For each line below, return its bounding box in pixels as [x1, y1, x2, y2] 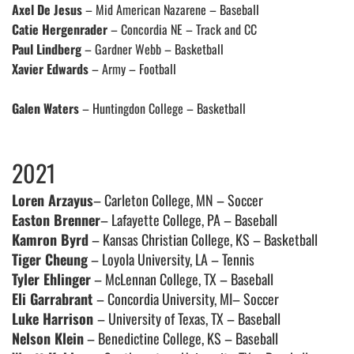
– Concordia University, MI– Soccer [96, 288, 279, 310]
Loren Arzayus [12, 190, 93, 211]
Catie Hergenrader [12, 20, 107, 40]
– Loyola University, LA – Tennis [88, 249, 254, 270]
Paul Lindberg [12, 40, 85, 59]
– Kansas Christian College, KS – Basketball [88, 229, 318, 250]
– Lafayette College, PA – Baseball [100, 209, 277, 231]
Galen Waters [12, 99, 79, 119]
